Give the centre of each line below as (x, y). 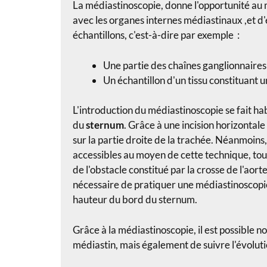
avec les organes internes (128, 20)
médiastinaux (213, 20)
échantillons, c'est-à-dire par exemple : (156, 35)
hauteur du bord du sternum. (135, 200)
